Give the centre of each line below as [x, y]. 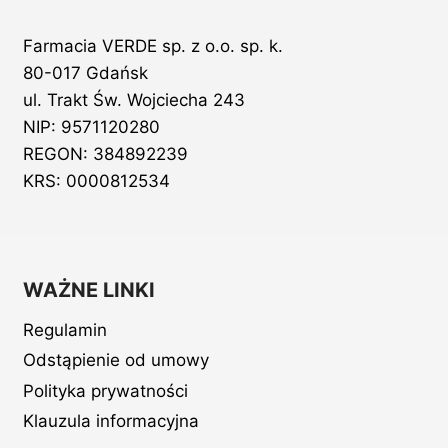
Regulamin [65, 329]
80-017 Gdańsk [86, 73]
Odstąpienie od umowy [116, 360]
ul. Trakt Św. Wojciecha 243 [134, 100]
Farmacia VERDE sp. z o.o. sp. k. [153, 46]
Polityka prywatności [106, 390]
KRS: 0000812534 [97, 181]
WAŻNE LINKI [89, 290]
